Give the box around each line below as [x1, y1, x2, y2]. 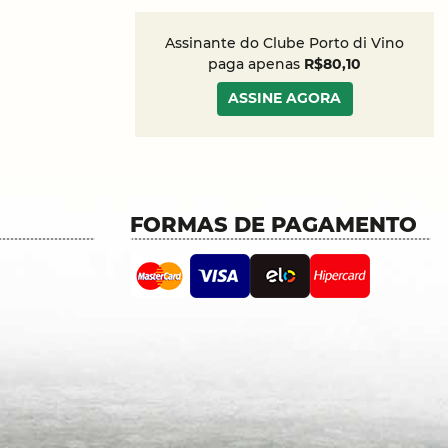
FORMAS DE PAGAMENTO [129, 211, 417, 237]
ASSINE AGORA [228, 89, 342, 108]
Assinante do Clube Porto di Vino [165, 34, 405, 53]
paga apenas [208, 55, 305, 74]
